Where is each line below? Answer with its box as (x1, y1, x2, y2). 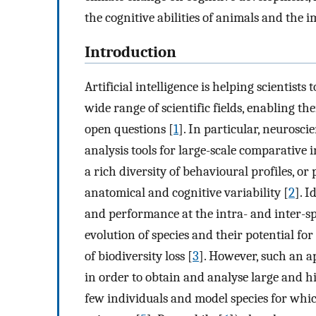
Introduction (85, 42, 176, 61)
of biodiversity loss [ (85, 248, 193, 264)
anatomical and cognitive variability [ (85, 184, 288, 200)
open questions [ (85, 121, 174, 137)
